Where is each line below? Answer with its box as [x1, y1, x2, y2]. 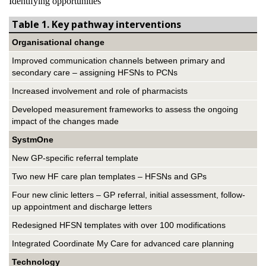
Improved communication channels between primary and [12, 56, 225, 65]
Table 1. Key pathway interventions [12, 18, 181, 31]
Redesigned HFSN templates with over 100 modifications [12, 220, 226, 230]
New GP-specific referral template [12, 153, 138, 163]
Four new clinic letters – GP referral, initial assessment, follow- [12, 190, 245, 199]
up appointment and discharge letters [12, 202, 152, 211]
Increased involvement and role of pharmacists [12, 86, 188, 96]
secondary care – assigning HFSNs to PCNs [12, 68, 178, 77]
